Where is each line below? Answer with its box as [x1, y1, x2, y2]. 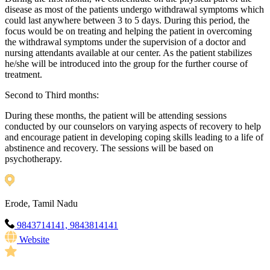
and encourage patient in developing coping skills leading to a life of [5, 132, 263, 143]
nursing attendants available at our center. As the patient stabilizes [5, 48, 252, 58]
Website [19, 234, 49, 245]
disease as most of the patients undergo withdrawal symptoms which [5, 4, 264, 15]
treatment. [5, 69, 42, 80]
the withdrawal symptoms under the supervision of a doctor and [5, 37, 246, 48]
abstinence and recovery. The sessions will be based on [5, 143, 213, 154]
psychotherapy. [5, 154, 62, 165]
